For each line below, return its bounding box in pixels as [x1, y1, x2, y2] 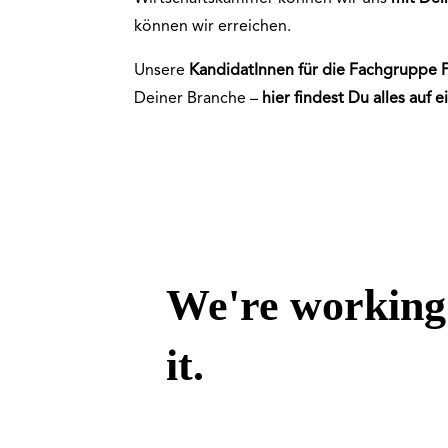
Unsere [134, 62, 190, 79]
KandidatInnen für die [189, 62, 350, 79]
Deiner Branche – [134, 90, 263, 107]
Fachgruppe [349, 62, 438, 79]
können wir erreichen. [134, 18, 292, 35]
